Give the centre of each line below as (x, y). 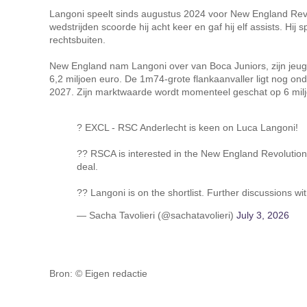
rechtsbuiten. (77, 40)
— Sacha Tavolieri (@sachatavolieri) (157, 215)
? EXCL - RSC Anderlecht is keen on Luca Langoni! (187, 127)
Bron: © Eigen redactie (98, 273)
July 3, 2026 (263, 215)
